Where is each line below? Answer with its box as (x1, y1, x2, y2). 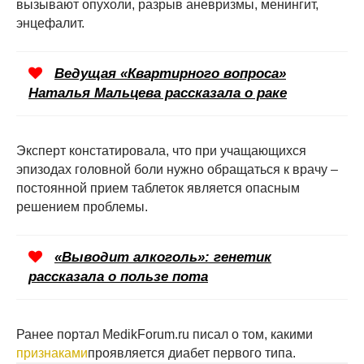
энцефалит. (16, 15, 84, 30)
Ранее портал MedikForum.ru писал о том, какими (16, 327, 313, 341)
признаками (16, 345, 88, 360)
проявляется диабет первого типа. (88, 345, 296, 360)
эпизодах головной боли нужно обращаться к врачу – (16, 162, 338, 176)
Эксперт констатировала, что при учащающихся (16, 143, 306, 158)
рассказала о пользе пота (28, 268, 208, 284)
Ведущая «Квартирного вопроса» (54, 65, 286, 81)
